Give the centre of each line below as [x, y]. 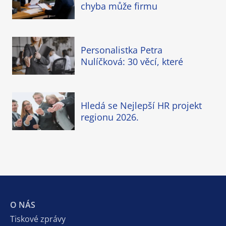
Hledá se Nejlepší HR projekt [141, 105]
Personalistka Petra [122, 50]
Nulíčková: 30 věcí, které [132, 61]
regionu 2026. [110, 117]
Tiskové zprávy [38, 219]
